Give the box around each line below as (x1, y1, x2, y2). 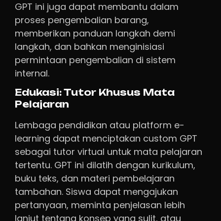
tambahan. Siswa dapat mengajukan (15, 185, 178, 198)
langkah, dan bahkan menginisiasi (15, 40, 164, 53)
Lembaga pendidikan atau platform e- (15, 119, 184, 132)
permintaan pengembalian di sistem (15, 54, 176, 67)
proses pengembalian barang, (15, 14, 149, 27)
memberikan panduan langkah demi (15, 27, 175, 40)
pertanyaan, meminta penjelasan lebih (15, 199, 185, 212)
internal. (15, 67, 49, 80)
